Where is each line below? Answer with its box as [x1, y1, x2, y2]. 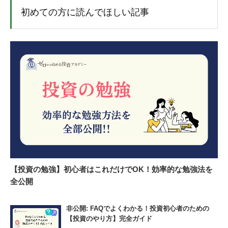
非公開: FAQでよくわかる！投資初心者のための [66, 204, 209, 212]
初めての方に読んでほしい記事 [21, 7, 149, 17]
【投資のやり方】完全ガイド [66, 214, 152, 222]
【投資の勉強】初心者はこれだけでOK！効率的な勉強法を [10, 164, 213, 174]
